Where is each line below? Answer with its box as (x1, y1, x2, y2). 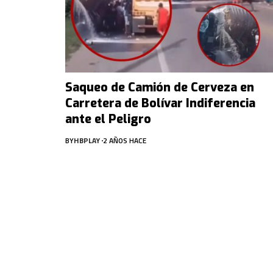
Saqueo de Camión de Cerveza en (65, 79, 254, 96)
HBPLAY (74, 134, 100, 146)
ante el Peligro (65, 110, 151, 127)
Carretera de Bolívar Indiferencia (65, 94, 255, 112)
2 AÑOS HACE (103, 134, 146, 146)
